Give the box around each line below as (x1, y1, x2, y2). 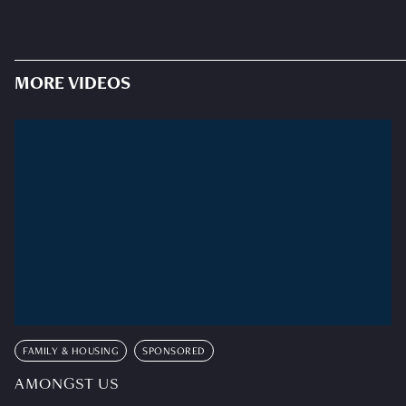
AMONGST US (14, 374, 120, 393)
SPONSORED (142, 345, 206, 357)
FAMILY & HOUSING (23, 345, 119, 357)
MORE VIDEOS (14, 76, 130, 95)
